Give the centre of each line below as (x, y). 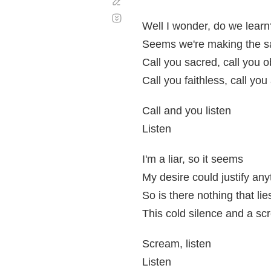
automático (146, 23)
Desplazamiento (155, 13)
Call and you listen (187, 111)
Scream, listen (177, 244)
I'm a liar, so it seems (193, 159)
